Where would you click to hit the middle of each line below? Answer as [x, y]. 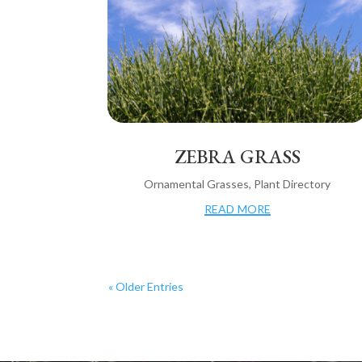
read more [237, 207]
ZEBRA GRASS [237, 157]
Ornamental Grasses [197, 184]
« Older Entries [146, 287]
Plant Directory [293, 184]
